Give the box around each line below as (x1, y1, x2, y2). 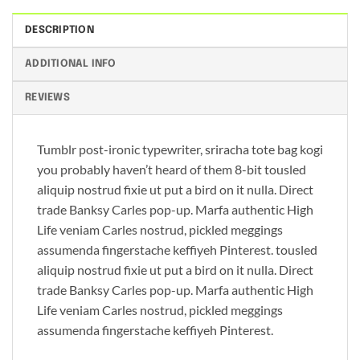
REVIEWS (25, 92, 70, 103)
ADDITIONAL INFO (25, 58, 116, 69)
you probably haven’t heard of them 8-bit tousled (37, 161, 306, 177)
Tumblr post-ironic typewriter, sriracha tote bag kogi (37, 141, 323, 157)
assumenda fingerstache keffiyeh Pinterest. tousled (37, 241, 317, 257)
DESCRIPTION (25, 24, 94, 35)
